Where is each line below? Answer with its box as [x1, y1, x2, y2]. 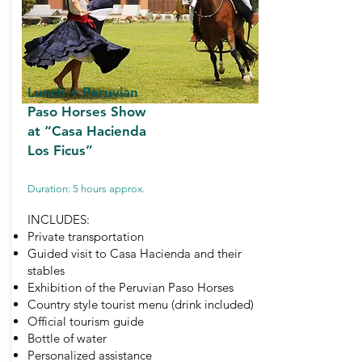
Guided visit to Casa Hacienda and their [27, 246, 242, 261]
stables [27, 263, 65, 278]
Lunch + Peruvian [27, 84, 138, 100]
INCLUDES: [27, 212, 90, 227]
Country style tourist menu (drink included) [27, 297, 254, 312]
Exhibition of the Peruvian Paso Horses [27, 280, 234, 295]
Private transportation [27, 229, 144, 244]
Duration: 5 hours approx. [27, 183, 145, 195]
